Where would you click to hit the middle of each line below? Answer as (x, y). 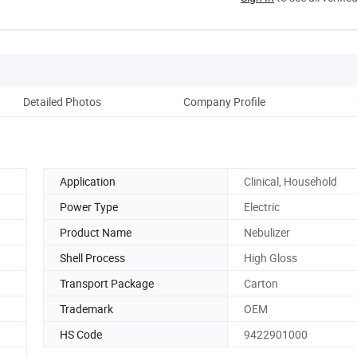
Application (88, 181)
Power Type (89, 206)
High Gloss (271, 257)
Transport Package (107, 283)
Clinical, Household (290, 181)
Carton (261, 283)
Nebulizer (267, 232)
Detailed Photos (62, 101)
